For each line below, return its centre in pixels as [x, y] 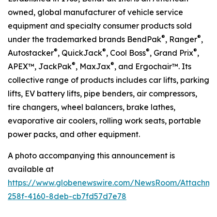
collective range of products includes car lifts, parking [108, 80]
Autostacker [31, 53]
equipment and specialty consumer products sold [100, 26]
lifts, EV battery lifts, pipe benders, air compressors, [102, 93]
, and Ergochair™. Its [153, 66]
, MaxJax [93, 66]
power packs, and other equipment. [74, 134]
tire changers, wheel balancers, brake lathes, [92, 107]
